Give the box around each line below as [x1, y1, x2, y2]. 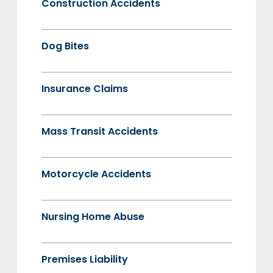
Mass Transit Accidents [41, 124, 158, 138]
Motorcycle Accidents [41, 166, 151, 181]
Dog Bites [41, 38, 89, 53]
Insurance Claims [41, 81, 128, 96]
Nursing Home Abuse [41, 209, 144, 224]
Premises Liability [41, 252, 128, 266]
